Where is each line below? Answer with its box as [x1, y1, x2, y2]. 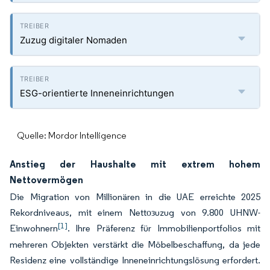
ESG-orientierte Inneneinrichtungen [20, 87, 174, 99]
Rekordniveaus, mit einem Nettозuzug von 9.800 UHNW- [10, 207, 260, 218]
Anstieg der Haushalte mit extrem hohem [10, 158, 260, 170]
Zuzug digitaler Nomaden [20, 34, 127, 46]
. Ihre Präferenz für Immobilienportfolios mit [67, 222, 260, 234]
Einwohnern [10, 222, 58, 234]
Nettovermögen [10, 174, 83, 186]
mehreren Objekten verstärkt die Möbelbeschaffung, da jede [10, 239, 260, 250]
